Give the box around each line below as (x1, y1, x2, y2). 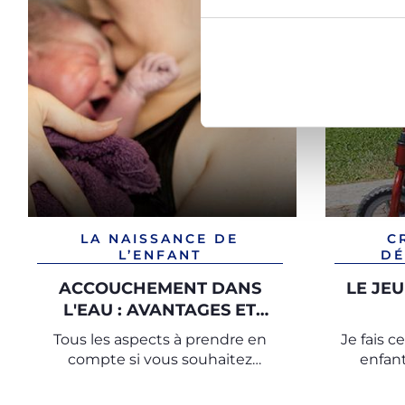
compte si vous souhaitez (67, 351, 252, 368)
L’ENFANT (118, 247, 202, 263)
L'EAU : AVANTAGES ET (63, 300, 257, 320)
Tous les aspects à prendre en (52, 331, 267, 348)
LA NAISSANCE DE (80, 231, 240, 247)
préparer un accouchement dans (40, 371, 280, 388)
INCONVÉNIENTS (88, 322, 232, 342)
